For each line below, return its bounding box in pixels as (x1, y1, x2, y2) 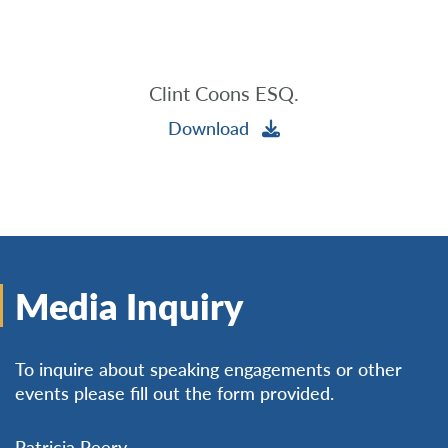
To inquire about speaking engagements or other (15, 355, 402, 381)
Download (168, 114, 254, 140)
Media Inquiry (15, 279, 243, 331)
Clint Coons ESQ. (149, 79, 299, 108)
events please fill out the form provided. (15, 379, 334, 405)
